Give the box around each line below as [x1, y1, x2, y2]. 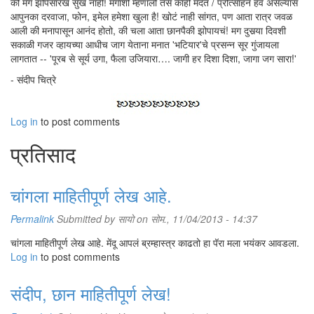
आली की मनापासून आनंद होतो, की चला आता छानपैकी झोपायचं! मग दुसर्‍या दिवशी [11, 23, 286, 37]
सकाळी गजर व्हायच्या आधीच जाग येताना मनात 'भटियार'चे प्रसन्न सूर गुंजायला [11, 37, 279, 51]
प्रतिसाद [11, 139, 76, 169]
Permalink [11, 212, 54, 226]
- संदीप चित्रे [11, 72, 56, 86]
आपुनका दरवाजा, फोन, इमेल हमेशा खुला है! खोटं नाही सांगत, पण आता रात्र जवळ [11, 9, 292, 23]
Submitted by [54, 212, 118, 226]
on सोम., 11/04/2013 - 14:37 [134, 212, 257, 226]
